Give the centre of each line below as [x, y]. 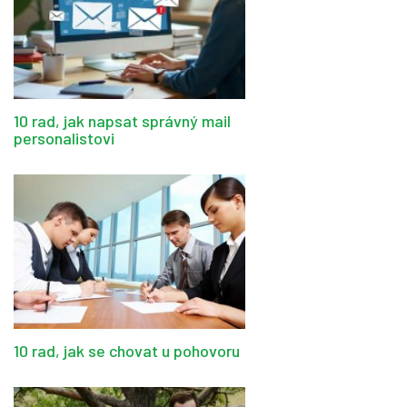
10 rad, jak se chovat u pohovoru [127, 351]
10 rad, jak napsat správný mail [122, 121]
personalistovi [64, 139]
